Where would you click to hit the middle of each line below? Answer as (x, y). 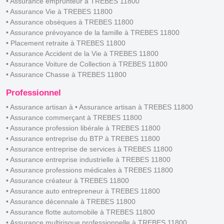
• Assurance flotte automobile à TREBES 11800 (80, 212)
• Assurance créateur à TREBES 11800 (67, 180)
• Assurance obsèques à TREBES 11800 (70, 22)
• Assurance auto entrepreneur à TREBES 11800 (83, 191)
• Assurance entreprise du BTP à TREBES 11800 (83, 138)
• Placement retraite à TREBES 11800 (66, 43)
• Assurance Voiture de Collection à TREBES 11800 (87, 64)
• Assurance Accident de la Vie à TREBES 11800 (82, 53)
